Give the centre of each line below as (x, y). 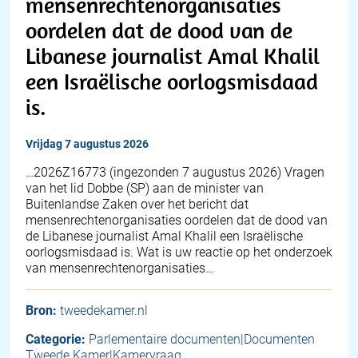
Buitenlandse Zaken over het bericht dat (137, 205)
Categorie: (56, 340)
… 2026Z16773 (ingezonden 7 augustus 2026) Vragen (175, 173)
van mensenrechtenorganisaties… (119, 268)
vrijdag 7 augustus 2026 (91, 144)
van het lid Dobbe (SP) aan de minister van (145, 189)
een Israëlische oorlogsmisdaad (172, 82)
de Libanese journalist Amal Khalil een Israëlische (164, 237)
